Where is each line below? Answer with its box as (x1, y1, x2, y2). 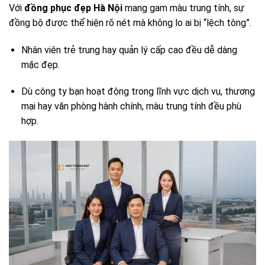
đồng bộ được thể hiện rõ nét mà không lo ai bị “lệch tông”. (9, 17, 251, 28)
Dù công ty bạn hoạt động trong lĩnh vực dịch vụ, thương (21, 86, 255, 98)
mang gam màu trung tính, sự (122, 2, 244, 14)
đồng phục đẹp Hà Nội (24, 2, 122, 14)
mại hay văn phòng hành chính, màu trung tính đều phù (21, 101, 241, 112)
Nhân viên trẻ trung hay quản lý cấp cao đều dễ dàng (21, 44, 237, 56)
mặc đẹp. (21, 59, 60, 70)
